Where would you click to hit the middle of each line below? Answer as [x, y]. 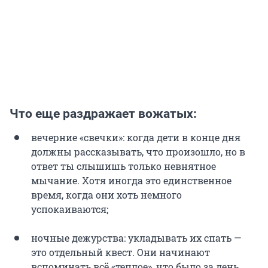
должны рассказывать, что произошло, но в [138, 152]
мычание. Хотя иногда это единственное [131, 181]
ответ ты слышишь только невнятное [124, 166]
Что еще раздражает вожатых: [103, 114]
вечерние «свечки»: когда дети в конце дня [136, 138]
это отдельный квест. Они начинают [121, 252]
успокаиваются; [70, 209]
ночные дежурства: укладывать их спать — [136, 238]
